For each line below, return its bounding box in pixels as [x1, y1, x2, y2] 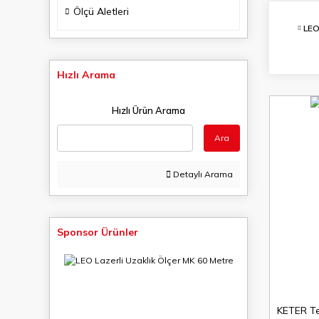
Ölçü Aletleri [73, 5, 129, 18]
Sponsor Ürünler [57, 226, 138, 239]
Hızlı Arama [57, 68, 115, 81]
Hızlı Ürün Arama [112, 105, 185, 116]
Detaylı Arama [171, 169, 233, 179]
